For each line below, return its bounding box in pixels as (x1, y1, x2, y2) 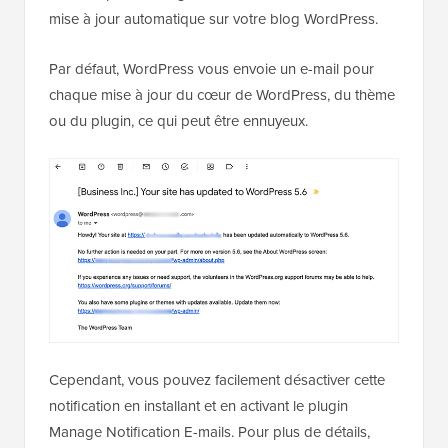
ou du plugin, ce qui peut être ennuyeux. (49, 192, 308, 215)
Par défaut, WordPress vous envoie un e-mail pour (49, 140, 374, 163)
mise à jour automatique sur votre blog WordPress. (49, 90, 378, 113)
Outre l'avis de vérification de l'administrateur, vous (49, 38, 375, 61)
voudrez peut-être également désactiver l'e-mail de (49, 64, 377, 87)
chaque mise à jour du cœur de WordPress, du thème (49, 166, 395, 189)
